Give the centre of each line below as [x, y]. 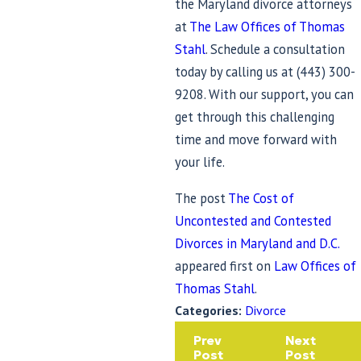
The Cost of [261, 198]
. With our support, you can [278, 95]
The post [201, 198]
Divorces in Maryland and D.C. [257, 243]
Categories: [210, 310]
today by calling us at [235, 72]
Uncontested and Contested [253, 220]
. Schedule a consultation [275, 50]
